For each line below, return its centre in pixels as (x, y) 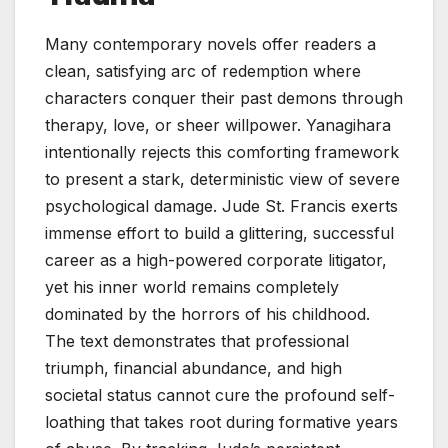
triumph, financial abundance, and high (193, 368)
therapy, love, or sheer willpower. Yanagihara (218, 125)
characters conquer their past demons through (224, 98)
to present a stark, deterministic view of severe (222, 179)
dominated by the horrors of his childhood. (207, 314)
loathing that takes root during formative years (221, 422)
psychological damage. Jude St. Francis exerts (221, 206)
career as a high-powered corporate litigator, (216, 260)
